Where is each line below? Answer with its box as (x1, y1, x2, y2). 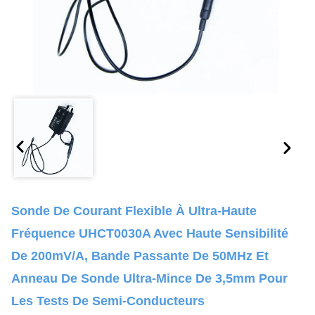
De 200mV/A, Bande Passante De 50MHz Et (11, 249, 269, 263)
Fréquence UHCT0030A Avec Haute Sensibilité (11, 226, 288, 240)
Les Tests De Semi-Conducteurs (11, 294, 205, 308)
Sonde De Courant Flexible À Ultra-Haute (11, 204, 257, 218)
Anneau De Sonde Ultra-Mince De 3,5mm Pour (11, 271, 288, 285)
